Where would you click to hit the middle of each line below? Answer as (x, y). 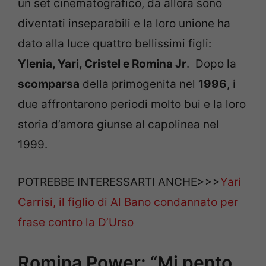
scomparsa (49, 84)
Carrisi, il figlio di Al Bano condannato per (128, 202)
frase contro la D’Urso (76, 222)
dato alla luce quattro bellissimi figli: (115, 44)
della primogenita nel (139, 84)
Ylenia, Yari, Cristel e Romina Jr (102, 64)
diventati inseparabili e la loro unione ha (124, 24)
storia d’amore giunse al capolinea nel (118, 125)
